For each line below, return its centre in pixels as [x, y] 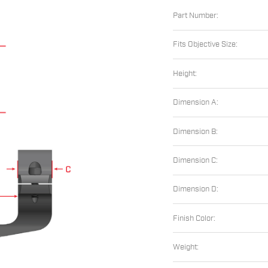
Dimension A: [196, 103]
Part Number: [196, 16]
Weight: [186, 247]
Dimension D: [196, 189]
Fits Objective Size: [205, 45]
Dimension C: [196, 160]
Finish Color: [194, 218]
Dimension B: [196, 131]
